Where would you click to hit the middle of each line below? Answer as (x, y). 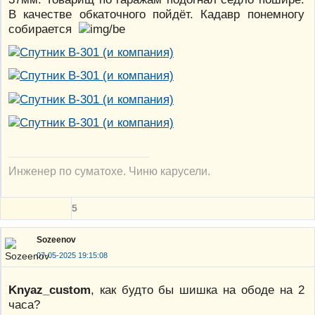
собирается (44, 29)
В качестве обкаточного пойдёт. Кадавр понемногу (156, 14)
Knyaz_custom (50, 289)
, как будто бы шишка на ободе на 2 (198, 289)
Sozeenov (56, 240)
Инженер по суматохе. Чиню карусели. (109, 171)
